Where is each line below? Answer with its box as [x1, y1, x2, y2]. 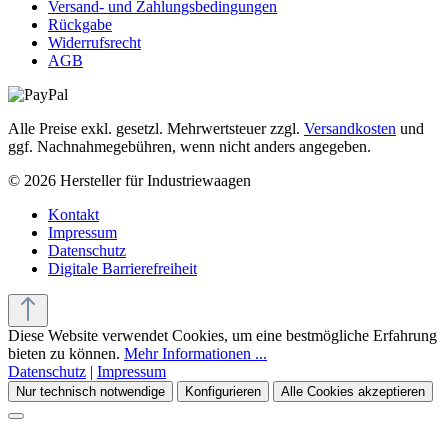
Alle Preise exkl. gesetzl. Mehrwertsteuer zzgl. [8, 119, 304, 137]
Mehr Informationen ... [124, 344, 267, 362]
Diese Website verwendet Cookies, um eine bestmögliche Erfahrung [8, 326, 437, 344]
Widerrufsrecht [48, 33, 141, 51]
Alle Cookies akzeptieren [281, 383, 425, 399]
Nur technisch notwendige [16, 383, 165, 399]
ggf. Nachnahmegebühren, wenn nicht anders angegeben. [8, 137, 371, 155]
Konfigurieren [185, 383, 261, 399]
